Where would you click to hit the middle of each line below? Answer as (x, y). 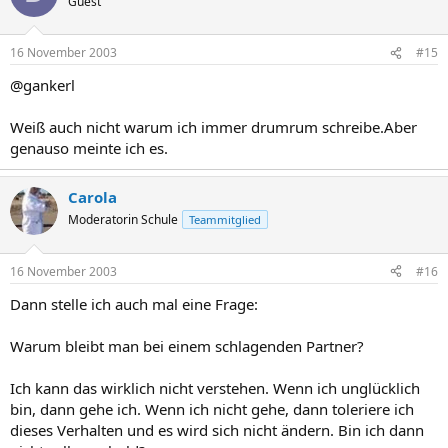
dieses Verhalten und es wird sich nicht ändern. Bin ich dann (217, 429)
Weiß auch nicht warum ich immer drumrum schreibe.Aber (213, 127)
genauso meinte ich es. (89, 148)
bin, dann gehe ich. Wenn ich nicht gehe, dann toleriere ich (212, 408)
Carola (92, 197)
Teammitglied (225, 219)
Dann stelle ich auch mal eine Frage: (134, 303)
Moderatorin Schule (123, 219)
